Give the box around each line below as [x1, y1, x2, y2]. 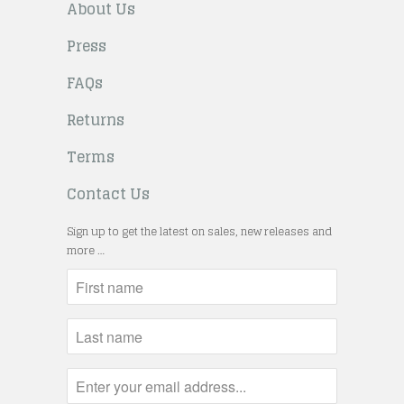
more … [67, 241, 105, 261]
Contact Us [67, 181, 150, 207]
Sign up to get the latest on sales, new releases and [67, 222, 332, 242]
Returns [67, 107, 124, 133]
